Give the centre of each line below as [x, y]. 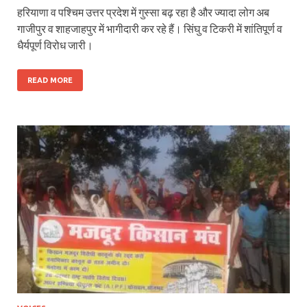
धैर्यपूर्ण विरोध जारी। [55, 45]
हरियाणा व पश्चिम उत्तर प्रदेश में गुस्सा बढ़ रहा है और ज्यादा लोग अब [143, 12]
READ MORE [50, 80]
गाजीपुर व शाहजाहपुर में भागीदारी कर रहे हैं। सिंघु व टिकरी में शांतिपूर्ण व [150, 28]
